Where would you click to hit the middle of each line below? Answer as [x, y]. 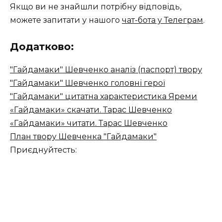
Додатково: [42, 46]
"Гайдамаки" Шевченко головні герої [87, 83]
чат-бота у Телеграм [163, 20]
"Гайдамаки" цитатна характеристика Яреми [104, 96]
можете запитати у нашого [66, 20]
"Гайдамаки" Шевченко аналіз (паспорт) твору [106, 69]
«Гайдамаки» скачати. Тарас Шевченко [91, 110]
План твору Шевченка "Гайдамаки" [83, 136]
